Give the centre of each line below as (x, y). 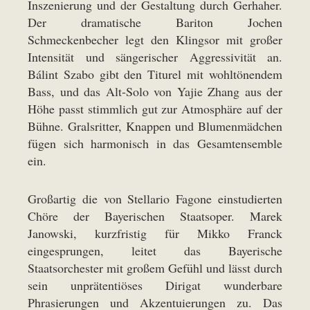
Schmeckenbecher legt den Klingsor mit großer (155, 39)
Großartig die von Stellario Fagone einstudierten (155, 199)
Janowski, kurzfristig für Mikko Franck (155, 233)
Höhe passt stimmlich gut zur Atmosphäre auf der (155, 109)
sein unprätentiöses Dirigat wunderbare (155, 285)
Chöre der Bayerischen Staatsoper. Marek (155, 216)
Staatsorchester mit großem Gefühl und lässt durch (155, 268)
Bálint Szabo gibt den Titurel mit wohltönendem (155, 74)
